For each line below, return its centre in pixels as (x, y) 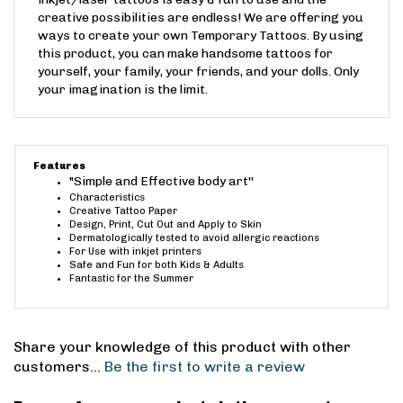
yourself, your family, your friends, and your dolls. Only (198, 99)
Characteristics (107, 225)
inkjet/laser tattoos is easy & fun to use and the (182, 27)
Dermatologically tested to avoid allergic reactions (194, 265)
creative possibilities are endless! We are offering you (201, 45)
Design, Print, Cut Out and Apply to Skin (166, 252)
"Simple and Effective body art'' (161, 209)
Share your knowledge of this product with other (182, 374)
